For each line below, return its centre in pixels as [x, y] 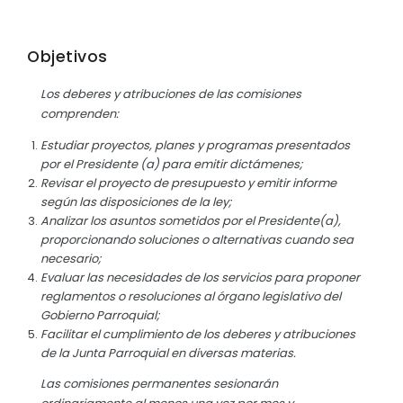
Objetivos [67, 57]
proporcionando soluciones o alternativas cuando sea [197, 240]
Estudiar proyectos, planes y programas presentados [195, 146]
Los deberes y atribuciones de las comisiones [171, 94]
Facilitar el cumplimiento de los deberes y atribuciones [198, 335]
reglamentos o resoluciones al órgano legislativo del [191, 297]
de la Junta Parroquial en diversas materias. [168, 354]
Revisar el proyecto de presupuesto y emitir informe [188, 184]
